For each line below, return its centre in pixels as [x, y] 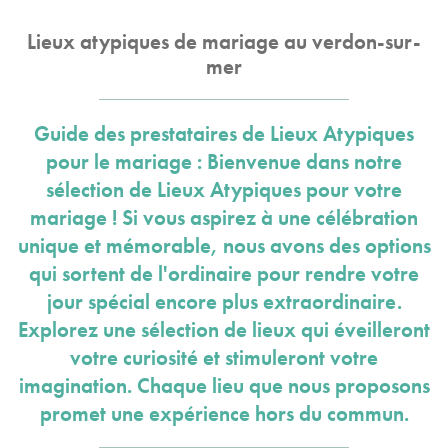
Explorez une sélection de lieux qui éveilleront [224, 330]
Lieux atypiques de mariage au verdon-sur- [224, 42]
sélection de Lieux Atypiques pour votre [224, 190]
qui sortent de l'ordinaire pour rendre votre [224, 274]
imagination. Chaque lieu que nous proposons [224, 386]
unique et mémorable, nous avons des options [224, 246]
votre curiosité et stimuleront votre [224, 358]
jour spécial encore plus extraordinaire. [224, 302]
